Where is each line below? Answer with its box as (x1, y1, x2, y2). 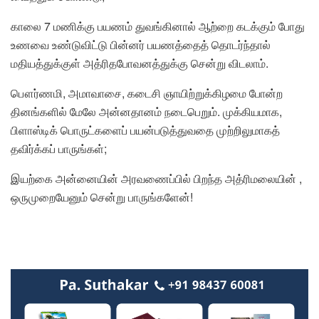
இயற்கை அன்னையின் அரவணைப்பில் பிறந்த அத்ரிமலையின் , (11, 170, 302, 187)
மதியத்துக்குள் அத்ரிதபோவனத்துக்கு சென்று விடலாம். (11, 55, 268, 72)
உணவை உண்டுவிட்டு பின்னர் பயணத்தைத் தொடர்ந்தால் (11, 36, 271, 53)
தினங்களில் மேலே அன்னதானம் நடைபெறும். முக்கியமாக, (11, 103, 282, 120)
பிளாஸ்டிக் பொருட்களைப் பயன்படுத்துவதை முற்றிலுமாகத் (11, 122, 280, 139)
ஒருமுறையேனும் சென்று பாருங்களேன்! (11, 189, 193, 206)
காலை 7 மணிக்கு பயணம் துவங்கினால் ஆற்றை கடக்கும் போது (11, 18, 305, 35)
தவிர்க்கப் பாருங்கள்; (11, 140, 107, 157)
